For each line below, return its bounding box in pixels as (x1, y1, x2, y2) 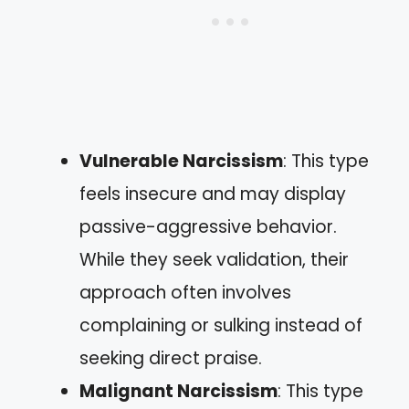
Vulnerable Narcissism (79, 148, 283, 173)
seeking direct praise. (79, 345, 262, 371)
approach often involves (79, 279, 291, 305)
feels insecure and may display (79, 181, 346, 206)
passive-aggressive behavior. (79, 214, 337, 239)
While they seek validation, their (79, 246, 349, 272)
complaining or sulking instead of (79, 312, 362, 338)
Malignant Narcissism (79, 378, 278, 404)
